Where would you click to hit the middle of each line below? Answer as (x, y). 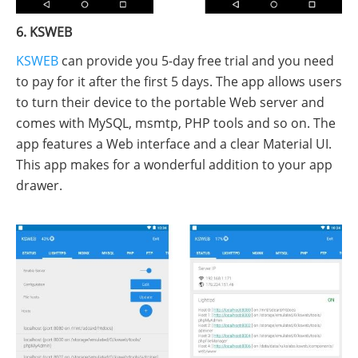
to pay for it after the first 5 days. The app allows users (179, 81)
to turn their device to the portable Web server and (170, 102)
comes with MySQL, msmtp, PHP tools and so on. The (176, 123)
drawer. (39, 185)
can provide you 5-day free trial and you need (196, 60)
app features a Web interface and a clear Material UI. (174, 143)
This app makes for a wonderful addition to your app (174, 164)
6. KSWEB (44, 32)
